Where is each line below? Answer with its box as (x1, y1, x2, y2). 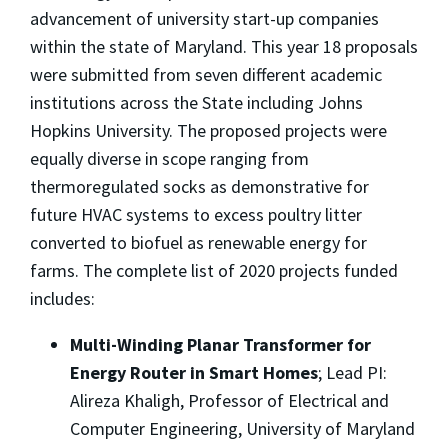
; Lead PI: (318, 361, 387, 385)
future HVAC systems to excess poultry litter (30, 203, 362, 227)
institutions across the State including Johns (30, 91, 363, 115)
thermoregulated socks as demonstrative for (30, 175, 369, 199)
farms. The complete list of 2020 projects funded (30, 259, 398, 283)
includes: (30, 287, 95, 311)
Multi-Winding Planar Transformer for (70, 333, 371, 357)
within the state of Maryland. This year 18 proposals (30, 35, 418, 59)
